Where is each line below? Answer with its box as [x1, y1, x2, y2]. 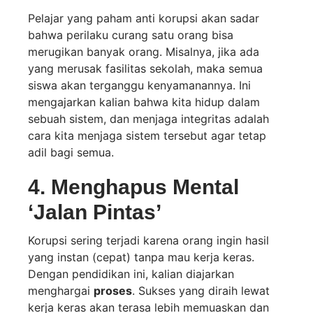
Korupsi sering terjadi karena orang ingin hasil [28, 233, 269, 248]
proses [94, 284, 132, 298]
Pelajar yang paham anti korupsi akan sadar [28, 11, 259, 26]
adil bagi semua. [28, 145, 114, 160]
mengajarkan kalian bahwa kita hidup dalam [28, 95, 260, 110]
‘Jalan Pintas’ [28, 201, 161, 224]
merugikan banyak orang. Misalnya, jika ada [28, 45, 259, 59]
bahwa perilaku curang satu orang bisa [28, 28, 233, 43]
